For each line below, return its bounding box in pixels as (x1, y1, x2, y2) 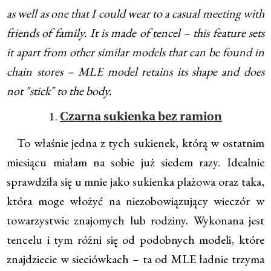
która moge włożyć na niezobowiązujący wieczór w (7, 193, 264, 209)
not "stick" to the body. (7, 83, 113, 99)
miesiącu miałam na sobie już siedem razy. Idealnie (7, 154, 264, 171)
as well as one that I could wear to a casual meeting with (7, 5, 264, 22)
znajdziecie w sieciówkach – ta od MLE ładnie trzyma (7, 251, 264, 267)
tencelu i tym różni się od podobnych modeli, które (7, 232, 264, 248)
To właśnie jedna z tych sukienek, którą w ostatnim (7, 135, 264, 151)
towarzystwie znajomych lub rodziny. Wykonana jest (7, 212, 264, 229)
